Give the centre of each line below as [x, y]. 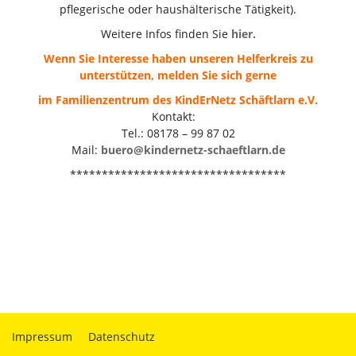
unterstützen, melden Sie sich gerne [178, 75]
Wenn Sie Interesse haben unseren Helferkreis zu [178, 58]
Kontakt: [178, 116]
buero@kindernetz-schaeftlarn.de [193, 149]
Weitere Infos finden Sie [166, 33]
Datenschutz [122, 336]
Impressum [42, 336]
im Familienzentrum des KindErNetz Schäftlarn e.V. [178, 99]
